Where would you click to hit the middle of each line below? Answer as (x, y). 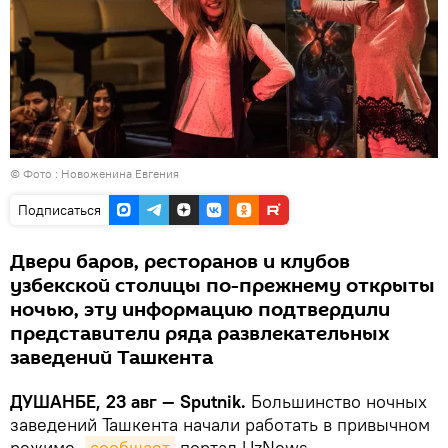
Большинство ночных (339, 401)
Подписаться (59, 209)
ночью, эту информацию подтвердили (200, 309)
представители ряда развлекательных (200, 333)
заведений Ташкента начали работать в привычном (220, 424)
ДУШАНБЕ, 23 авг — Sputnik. (130, 401)
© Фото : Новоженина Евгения (94, 173)
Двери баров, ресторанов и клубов (180, 261)
